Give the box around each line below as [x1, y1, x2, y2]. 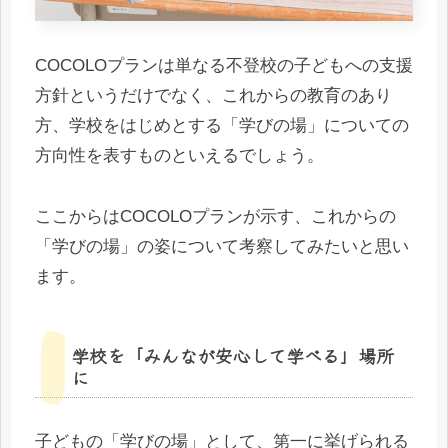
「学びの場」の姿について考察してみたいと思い [35, 236, 409, 256]
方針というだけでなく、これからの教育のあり [35, 86, 392, 105]
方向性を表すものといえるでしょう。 [35, 146, 324, 165]
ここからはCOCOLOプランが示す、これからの [35, 206, 396, 226]
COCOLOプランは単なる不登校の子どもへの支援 [35, 56, 413, 75]
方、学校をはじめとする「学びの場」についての [35, 116, 409, 135]
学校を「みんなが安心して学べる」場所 [71, 341, 394, 368]
